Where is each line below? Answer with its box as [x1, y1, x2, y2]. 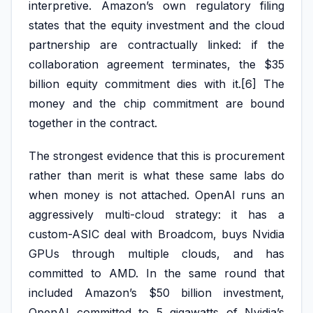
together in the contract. [29, 116, 157, 131]
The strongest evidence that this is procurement [29, 149, 284, 163]
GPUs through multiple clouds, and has [29, 247, 284, 261]
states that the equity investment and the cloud [29, 18, 284, 33]
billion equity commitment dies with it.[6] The [29, 77, 284, 92]
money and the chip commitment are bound [29, 96, 284, 111]
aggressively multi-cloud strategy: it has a [29, 208, 284, 222]
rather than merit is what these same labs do [29, 168, 284, 183]
